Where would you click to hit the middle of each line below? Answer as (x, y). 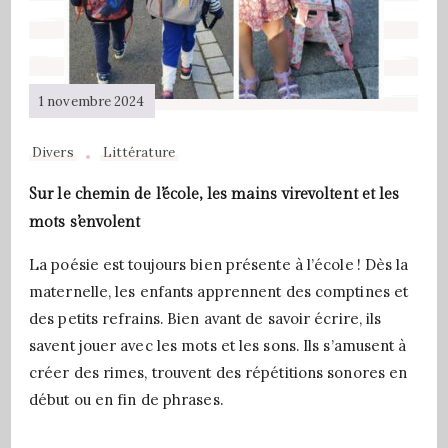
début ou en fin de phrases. (126, 399)
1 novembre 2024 (92, 101)
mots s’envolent (85, 222)
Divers (53, 152)
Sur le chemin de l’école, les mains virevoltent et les (214, 194)
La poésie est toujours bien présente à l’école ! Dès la (219, 264)
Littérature (138, 152)
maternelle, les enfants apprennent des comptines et (219, 291)
